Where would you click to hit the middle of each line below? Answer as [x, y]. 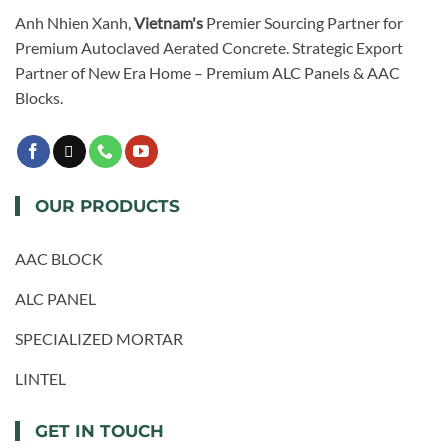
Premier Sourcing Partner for [303, 22]
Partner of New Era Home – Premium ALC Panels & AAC [207, 72]
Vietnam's [168, 22]
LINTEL [40, 379]
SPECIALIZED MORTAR [99, 339]
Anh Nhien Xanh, [74, 22]
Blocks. [39, 97]
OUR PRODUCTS [107, 206]
